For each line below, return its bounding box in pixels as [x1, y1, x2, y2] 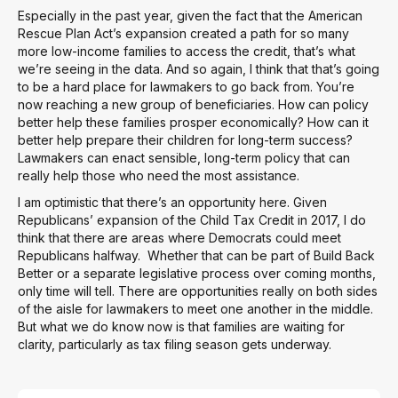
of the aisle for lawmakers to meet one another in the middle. [18, 301, 373, 316]
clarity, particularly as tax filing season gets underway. [18, 337, 331, 352]
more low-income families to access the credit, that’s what [18, 44, 355, 59]
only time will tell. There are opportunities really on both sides [18, 283, 378, 298]
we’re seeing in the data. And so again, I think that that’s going [18, 61, 379, 76]
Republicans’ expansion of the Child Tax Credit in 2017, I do [18, 212, 366, 227]
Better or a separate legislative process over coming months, [18, 266, 376, 281]
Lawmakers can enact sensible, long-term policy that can [18, 150, 350, 165]
